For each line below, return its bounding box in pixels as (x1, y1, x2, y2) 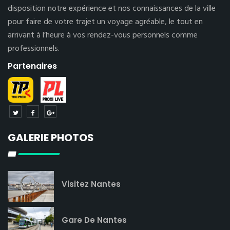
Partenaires (8, 60, 57, 72)
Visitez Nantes (62, 179, 121, 190)
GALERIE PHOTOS (8, 130, 94, 145)
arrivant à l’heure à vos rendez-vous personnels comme (8, 29, 198, 42)
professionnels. (8, 42, 60, 55)
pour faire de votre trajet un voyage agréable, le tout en (8, 15, 203, 29)
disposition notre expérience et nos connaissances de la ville (8, 2, 216, 15)
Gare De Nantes (62, 215, 127, 226)
